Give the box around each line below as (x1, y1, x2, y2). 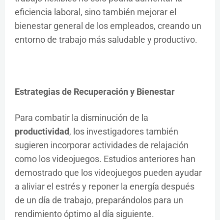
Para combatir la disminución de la (15, 112, 148, 123)
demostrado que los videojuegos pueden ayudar (15, 167, 202, 178)
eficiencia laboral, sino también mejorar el (15, 7, 176, 17)
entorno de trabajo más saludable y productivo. (15, 34, 197, 45)
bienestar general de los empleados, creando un (15, 21, 201, 31)
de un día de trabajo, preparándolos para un (15, 195, 183, 205)
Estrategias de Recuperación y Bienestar (15, 86, 175, 97)
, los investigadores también (69, 126, 178, 137)
